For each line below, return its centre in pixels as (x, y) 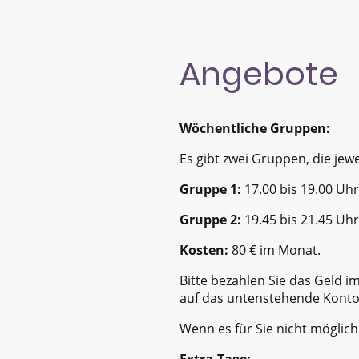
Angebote (259, 73)
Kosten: (206, 250)
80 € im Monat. (276, 250)
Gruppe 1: (210, 189)
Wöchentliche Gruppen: (255, 128)
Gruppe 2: (210, 219)
